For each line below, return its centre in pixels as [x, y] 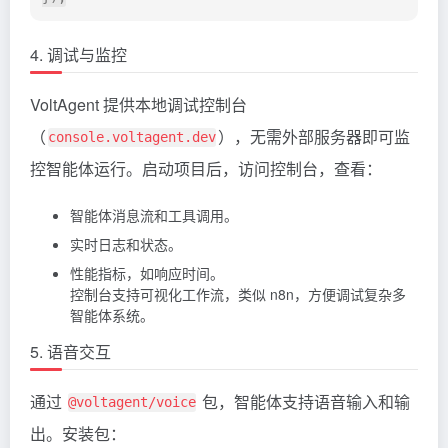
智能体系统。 [112, 315]
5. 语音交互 [70, 352]
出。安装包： [78, 434]
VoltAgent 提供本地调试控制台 [138, 105]
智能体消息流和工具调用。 [154, 215]
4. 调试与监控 [78, 55]
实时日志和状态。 [126, 244]
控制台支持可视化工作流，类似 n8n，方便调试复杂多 [238, 294]
